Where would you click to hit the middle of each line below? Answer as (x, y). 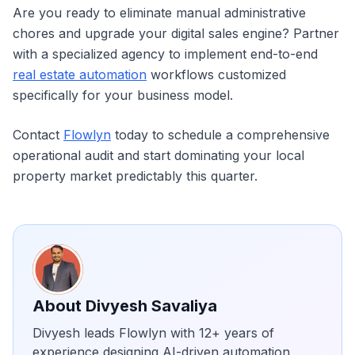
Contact (38, 134)
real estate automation (80, 74)
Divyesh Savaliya (151, 305)
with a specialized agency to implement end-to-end (165, 53)
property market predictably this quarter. (135, 176)
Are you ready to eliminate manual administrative (159, 12)
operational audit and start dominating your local (158, 155)
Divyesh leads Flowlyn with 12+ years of (153, 332)
